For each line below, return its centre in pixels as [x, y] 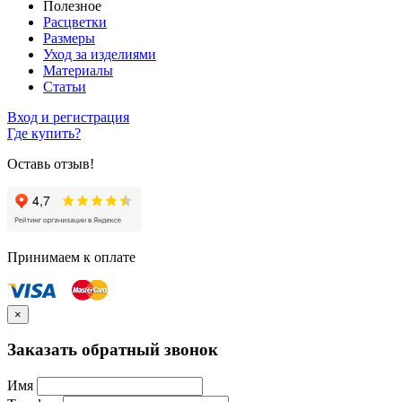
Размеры [69, 38]
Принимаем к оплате [71, 257]
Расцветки [75, 22]
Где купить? [44, 133]
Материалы [78, 70]
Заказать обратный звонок [113, 350]
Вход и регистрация [68, 117]
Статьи [65, 86]
